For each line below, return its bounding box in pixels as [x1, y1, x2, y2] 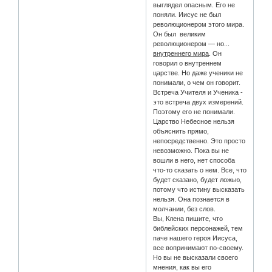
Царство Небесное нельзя [153, 118, 235, 126]
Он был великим [153, 30, 206, 38]
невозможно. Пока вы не [153, 147, 229, 155]
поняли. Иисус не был [153, 11, 222, 19]
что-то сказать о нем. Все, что [153, 166, 247, 174]
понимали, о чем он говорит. [153, 79, 241, 87]
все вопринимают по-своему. [153, 244, 244, 252]
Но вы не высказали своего [153, 254, 239, 262]
